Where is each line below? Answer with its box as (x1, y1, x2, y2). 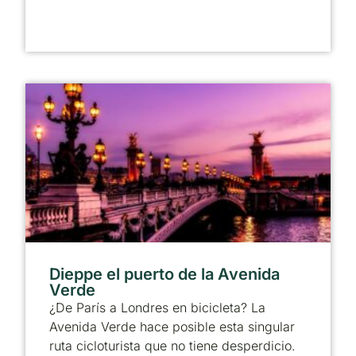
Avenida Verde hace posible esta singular (49, 318, 295, 335)
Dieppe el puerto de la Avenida (49, 264, 280, 284)
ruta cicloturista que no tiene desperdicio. (49, 337, 296, 354)
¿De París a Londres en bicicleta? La (49, 299, 265, 315)
